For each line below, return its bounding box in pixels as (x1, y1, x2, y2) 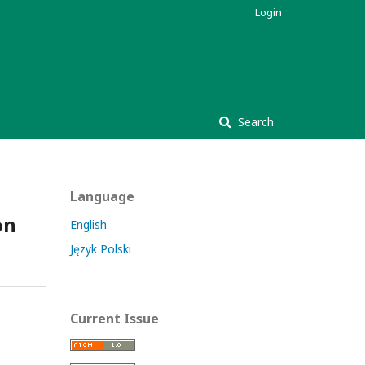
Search (235, 114, 274, 130)
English (70, 217, 107, 232)
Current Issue (70, 310, 159, 328)
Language (70, 187, 134, 205)
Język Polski (70, 241, 131, 257)
